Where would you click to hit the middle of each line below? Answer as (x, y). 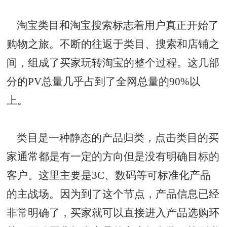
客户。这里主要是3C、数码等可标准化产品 (109, 175)
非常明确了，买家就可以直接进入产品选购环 (113, 213)
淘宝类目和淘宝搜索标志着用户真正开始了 (113, 25)
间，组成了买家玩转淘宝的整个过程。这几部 (113, 63)
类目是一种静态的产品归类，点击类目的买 (113, 138)
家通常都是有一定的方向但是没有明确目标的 (113, 156)
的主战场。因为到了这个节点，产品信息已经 (113, 194)
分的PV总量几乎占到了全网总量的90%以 (104, 81)
